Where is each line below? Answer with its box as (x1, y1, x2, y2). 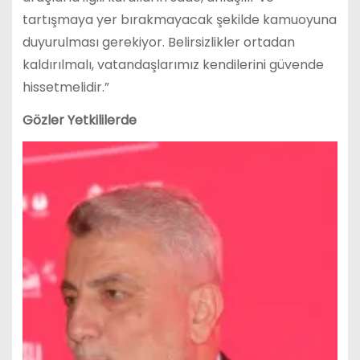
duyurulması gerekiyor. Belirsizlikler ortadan (22, 32, 295, 51)
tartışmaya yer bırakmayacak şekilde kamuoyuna (22, 10, 337, 29)
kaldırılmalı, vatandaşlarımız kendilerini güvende (22, 55, 324, 74)
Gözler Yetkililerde (22, 110, 137, 129)
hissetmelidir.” (22, 77, 109, 96)
